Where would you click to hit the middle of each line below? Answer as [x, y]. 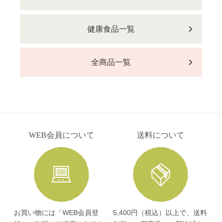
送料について [161, 135]
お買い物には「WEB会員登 [56, 212]
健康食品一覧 [111, 29]
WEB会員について [61, 135]
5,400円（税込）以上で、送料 [160, 212]
